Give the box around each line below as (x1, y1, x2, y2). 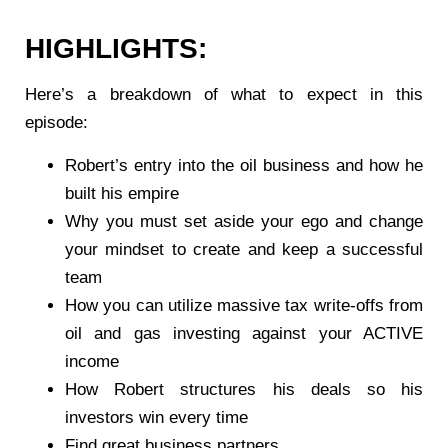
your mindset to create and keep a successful (65, 239, 423, 259)
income (65, 351, 119, 371)
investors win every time (65, 407, 248, 427)
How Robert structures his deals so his (65, 379, 423, 399)
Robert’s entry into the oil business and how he (65, 155, 423, 175)
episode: (25, 113, 88, 133)
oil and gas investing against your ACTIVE (65, 323, 423, 343)
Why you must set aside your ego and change (65, 211, 423, 231)
